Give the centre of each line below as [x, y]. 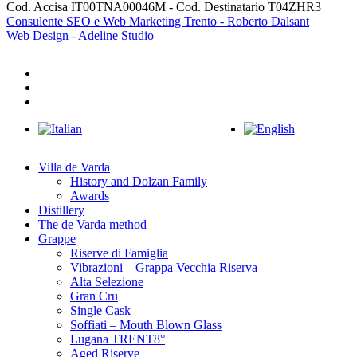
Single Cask [100, 311]
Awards [90, 196]
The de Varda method [92, 225]
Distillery [61, 210]
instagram [62, 101]
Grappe [57, 239]
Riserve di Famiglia [119, 253]
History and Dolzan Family [139, 182]
